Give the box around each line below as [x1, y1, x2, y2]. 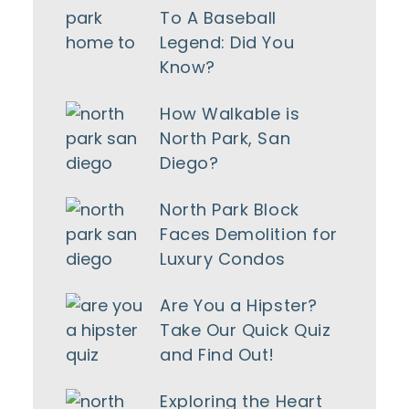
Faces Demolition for [160, 222, 338, 246]
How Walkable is [160, 101, 300, 125]
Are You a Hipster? [160, 293, 318, 317]
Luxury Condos [160, 246, 287, 270]
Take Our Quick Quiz [160, 318, 331, 341]
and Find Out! [160, 342, 276, 366]
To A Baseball [160, 6, 278, 30]
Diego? [160, 151, 219, 174]
